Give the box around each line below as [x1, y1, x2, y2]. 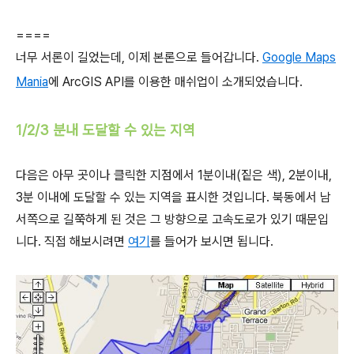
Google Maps [262, 50, 336, 66]
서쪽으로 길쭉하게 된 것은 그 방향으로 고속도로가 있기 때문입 [16, 212, 329, 228]
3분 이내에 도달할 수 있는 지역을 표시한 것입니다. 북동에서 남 [16, 190, 331, 205]
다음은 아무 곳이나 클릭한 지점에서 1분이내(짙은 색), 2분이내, [16, 168, 332, 183]
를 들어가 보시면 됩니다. [150, 234, 273, 250]
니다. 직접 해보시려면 [16, 234, 128, 250]
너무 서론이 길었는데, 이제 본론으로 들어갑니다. [16, 50, 262, 66]
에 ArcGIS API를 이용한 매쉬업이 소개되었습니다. [48, 74, 303, 90]
